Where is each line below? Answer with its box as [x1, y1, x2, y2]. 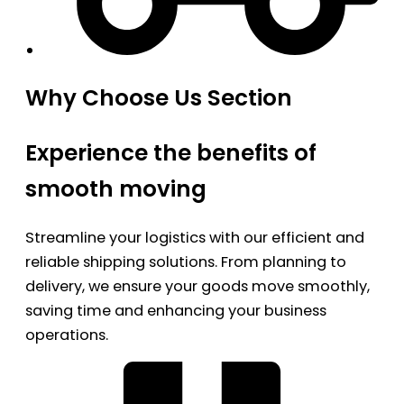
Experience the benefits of [25, 136, 317, 169]
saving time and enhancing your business [25, 300, 326, 321]
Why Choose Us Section [25, 82, 292, 115]
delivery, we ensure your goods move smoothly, [25, 276, 370, 297]
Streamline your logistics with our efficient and [25, 227, 364, 248]
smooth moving [25, 172, 207, 205]
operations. [25, 325, 108, 345]
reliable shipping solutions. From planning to [25, 252, 346, 272]
